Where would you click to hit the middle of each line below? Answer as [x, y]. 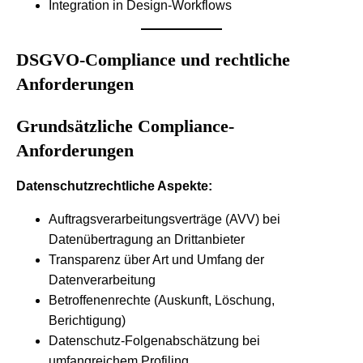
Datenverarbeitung [102, 280]
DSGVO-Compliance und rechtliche [153, 59]
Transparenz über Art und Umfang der [156, 259]
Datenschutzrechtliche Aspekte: [114, 186]
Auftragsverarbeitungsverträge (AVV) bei [164, 219]
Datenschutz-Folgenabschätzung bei [154, 340]
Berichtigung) [87, 320]
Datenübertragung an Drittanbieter [147, 239]
